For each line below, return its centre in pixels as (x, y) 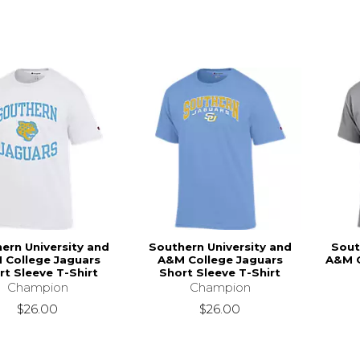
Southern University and (220, 246)
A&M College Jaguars (220, 259)
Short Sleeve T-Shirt (220, 272)
